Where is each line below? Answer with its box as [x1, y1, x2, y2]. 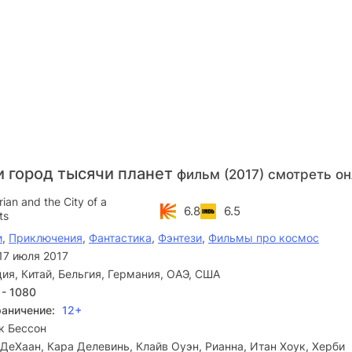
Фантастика [89, 231, 152, 244]
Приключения [9, 231, 82, 244]
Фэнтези [158, 231, 202, 244]
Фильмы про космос [208, 231, 319, 244]
